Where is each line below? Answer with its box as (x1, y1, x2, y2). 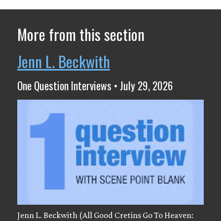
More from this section (17, 23, 145, 46)
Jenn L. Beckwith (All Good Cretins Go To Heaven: (17, 210, 193, 220)
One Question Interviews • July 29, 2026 (17, 77, 173, 94)
